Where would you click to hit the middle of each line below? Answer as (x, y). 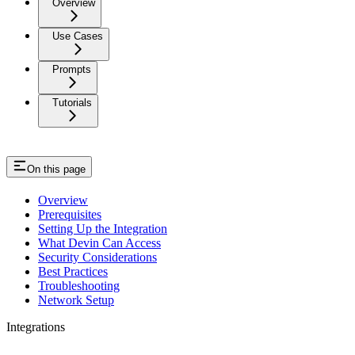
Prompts (72, 69)
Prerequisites (70, 214)
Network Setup (76, 300)
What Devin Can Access (99, 242)
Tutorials (72, 102)
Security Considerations (97, 257)
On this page (56, 169)
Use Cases (78, 36)
